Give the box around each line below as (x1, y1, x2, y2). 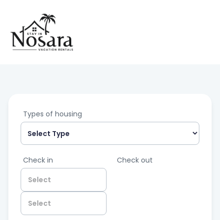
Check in (23, 155, 53, 165)
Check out (117, 155, 153, 165)
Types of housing (23, 109, 82, 119)
